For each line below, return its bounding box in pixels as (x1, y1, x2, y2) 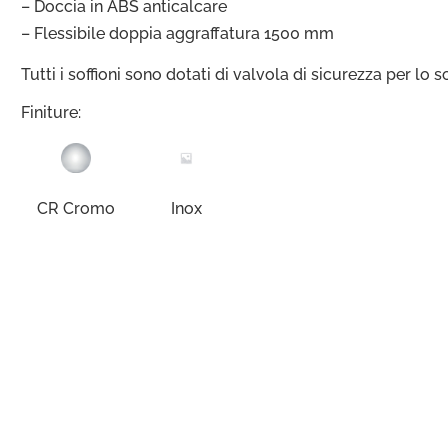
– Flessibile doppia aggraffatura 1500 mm (21, 24, 334, 43)
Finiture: (21, 102, 81, 122)
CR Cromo (37, 199, 115, 219)
